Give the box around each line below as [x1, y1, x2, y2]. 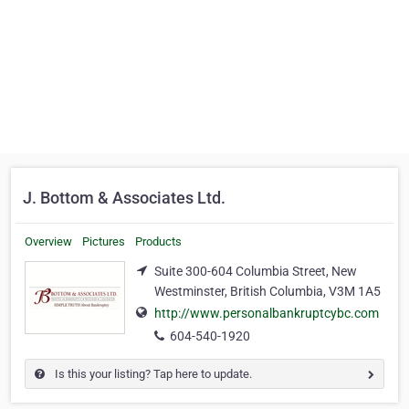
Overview [25, 235, 72, 248]
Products [135, 235, 182, 248]
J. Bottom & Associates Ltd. [23, 188, 225, 207]
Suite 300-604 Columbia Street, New [154, 264, 357, 278]
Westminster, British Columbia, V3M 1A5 [154, 284, 381, 299]
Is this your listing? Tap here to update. [52, 367, 252, 382]
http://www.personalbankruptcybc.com [154, 306, 379, 321]
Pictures [82, 235, 125, 248]
